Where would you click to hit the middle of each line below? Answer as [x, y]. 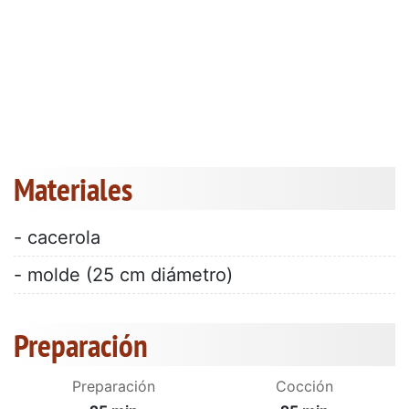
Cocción [304, 387]
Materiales [73, 189]
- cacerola [57, 238]
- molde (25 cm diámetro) [123, 275]
